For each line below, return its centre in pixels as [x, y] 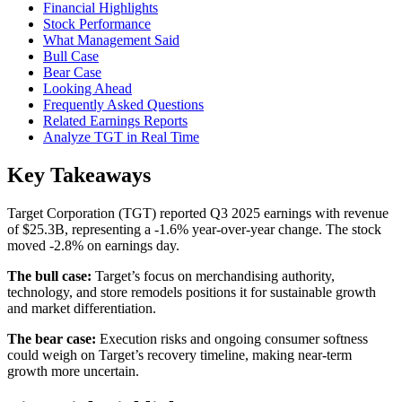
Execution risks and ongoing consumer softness [232, 339]
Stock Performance [97, 24]
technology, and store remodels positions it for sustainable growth [192, 293]
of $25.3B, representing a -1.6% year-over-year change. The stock [194, 230]
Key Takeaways [79, 175]
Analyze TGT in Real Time [121, 137]
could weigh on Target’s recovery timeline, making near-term [179, 355]
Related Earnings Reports [115, 121]
